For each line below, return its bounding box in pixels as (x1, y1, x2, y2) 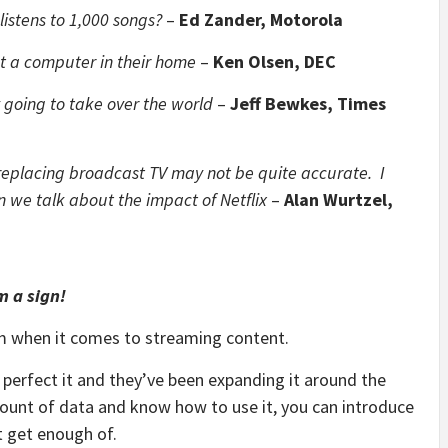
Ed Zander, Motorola (179, 8, 343, 31)
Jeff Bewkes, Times (230, 92, 386, 115)
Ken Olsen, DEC (213, 50, 336, 73)
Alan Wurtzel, (284, 188, 393, 211)
